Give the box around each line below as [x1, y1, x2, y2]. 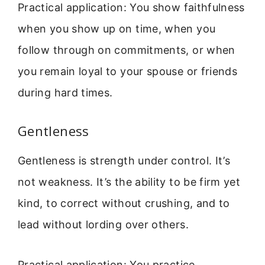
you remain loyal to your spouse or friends [18, 65, 238, 78]
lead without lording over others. [18, 218, 189, 231]
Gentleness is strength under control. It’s [18, 154, 231, 167]
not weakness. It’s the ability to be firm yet [18, 175, 241, 188]
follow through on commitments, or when [18, 44, 235, 57]
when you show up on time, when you [18, 22, 216, 35]
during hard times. [18, 86, 113, 99]
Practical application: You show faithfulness [18, 1, 245, 14]
